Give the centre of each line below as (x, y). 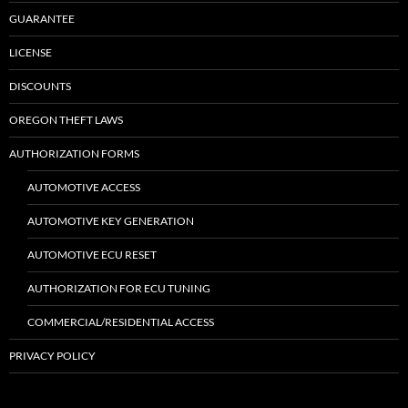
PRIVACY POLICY (52, 356)
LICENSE (31, 52)
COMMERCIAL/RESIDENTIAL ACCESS (121, 322)
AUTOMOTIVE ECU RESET (92, 255)
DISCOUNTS (40, 86)
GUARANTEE (42, 19)
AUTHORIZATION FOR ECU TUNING (119, 288)
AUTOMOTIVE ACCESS (84, 187)
